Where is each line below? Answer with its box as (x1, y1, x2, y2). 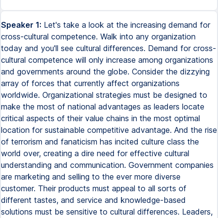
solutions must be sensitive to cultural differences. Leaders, (1, 207, 213, 217)
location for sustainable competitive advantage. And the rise (1, 125, 217, 135)
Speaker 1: (1, 20, 41, 30)
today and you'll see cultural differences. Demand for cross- (1, 43, 216, 53)
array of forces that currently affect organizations (1, 78, 180, 88)
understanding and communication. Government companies (1, 160, 214, 170)
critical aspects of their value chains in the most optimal (1, 113, 200, 123)
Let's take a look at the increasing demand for (41, 20, 210, 30)
